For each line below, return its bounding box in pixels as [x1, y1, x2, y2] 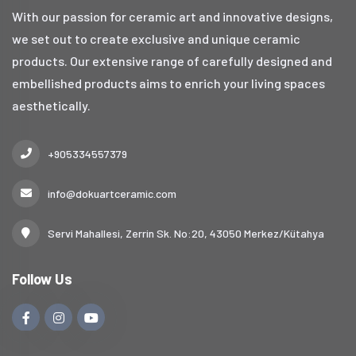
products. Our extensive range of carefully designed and [12, 53, 332, 69]
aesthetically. [12, 98, 91, 114]
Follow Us [12, 270, 72, 288]
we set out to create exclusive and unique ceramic [12, 31, 300, 47]
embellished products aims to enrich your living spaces [12, 75, 325, 91]
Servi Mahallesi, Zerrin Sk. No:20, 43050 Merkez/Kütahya [48, 226, 324, 241]
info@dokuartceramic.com [48, 187, 176, 201]
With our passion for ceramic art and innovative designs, [12, 9, 333, 25]
